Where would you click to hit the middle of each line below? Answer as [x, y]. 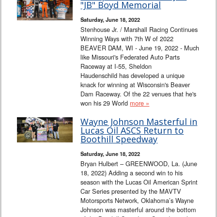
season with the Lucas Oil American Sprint [139, 182]
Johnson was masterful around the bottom [139, 209]
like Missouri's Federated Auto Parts [130, 57]
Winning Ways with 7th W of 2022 [127, 38]
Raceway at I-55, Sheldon [116, 66]
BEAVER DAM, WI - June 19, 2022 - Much [140, 47]
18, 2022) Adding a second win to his [132, 172]
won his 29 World [105, 103]
